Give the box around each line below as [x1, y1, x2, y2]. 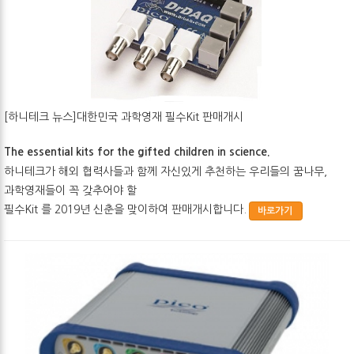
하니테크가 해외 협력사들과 [4, 166, 137, 178]
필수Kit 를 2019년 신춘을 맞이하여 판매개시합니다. [4, 204, 247, 216]
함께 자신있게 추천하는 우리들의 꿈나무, [137, 166, 327, 178]
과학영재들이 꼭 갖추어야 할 [4, 185, 140, 197]
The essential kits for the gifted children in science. [4, 146, 270, 158]
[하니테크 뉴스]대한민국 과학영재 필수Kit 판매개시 [4, 111, 243, 123]
